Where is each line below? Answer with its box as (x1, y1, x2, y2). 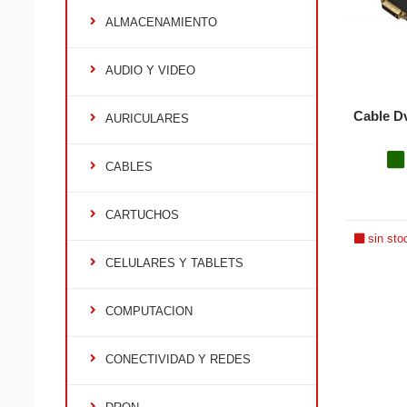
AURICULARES (105, 112, 189, 125)
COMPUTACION (105, 304, 193, 318)
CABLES (105, 160, 153, 174)
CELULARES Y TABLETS (105, 256, 243, 270)
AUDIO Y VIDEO (105, 64, 195, 77)
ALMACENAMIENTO (105, 15, 217, 29)
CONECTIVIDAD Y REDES (105, 352, 251, 366)
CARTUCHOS (105, 208, 179, 222)
